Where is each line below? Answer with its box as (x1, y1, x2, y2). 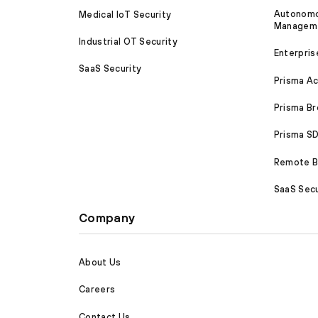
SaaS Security (79, 63, 142, 75)
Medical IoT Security (79, 9, 172, 20)
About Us (79, 256, 121, 268)
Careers (79, 284, 116, 295)
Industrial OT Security (79, 35, 178, 47)
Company (79, 211, 136, 226)
